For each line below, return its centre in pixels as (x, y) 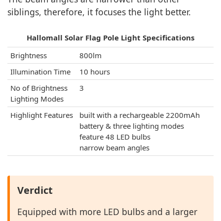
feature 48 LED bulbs (115, 137)
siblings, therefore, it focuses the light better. (99, 12)
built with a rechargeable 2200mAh (140, 115)
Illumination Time (40, 72)
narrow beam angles (114, 147)
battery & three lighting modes (132, 126)
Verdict (35, 190)
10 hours (95, 72)
